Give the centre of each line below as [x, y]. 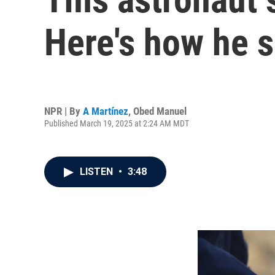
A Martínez [106, 111]
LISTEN [98, 172]
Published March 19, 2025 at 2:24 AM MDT [117, 123]
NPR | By [64, 111]
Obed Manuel [160, 111]
